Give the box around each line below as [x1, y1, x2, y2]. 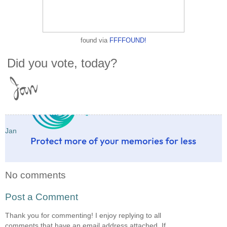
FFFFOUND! [109, 36, 146, 44]
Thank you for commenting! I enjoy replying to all [5, 211, 161, 219]
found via [81, 36, 109, 44]
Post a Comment [5, 192, 78, 203]
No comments [5, 169, 66, 180]
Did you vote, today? [7, 56, 117, 70]
